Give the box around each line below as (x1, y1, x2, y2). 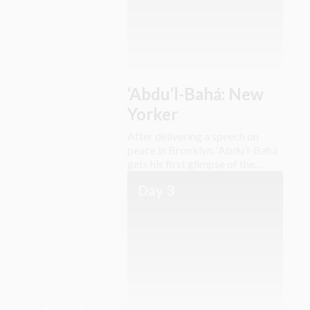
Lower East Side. (127, 171, 204, 184)
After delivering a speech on (127, 129, 259, 143)
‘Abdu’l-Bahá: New (127, 84, 264, 104)
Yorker (127, 104, 178, 124)
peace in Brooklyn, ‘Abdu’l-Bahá (127, 143, 277, 156)
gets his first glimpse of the (127, 157, 255, 170)
